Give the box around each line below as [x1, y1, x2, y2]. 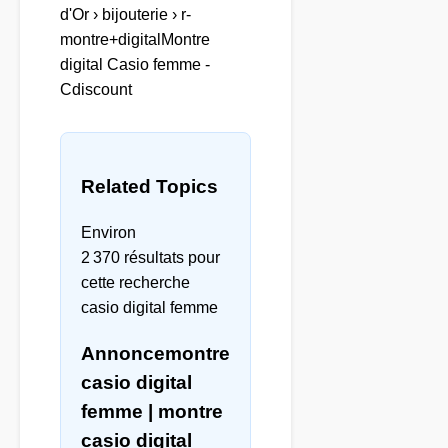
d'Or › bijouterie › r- [60, 6, 191, 24]
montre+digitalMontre [60, 31, 210, 49]
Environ [81, 223, 136, 241]
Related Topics [81, 176, 218, 198]
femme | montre [81, 400, 223, 422]
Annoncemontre [81, 342, 230, 364]
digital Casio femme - [60, 56, 210, 74]
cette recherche [81, 273, 190, 291]
